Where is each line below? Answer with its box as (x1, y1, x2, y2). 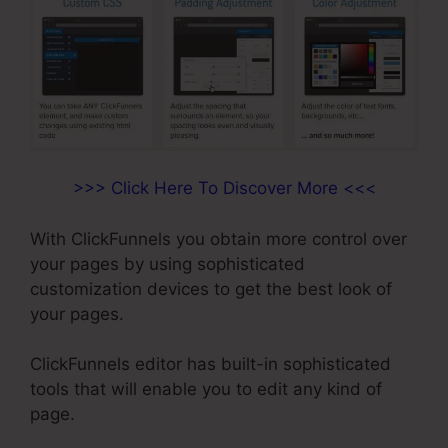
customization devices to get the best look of (30, 278, 392, 299)
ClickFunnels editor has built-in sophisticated (30, 354, 391, 375)
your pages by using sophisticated (30, 253, 305, 274)
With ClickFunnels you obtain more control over (30, 228, 407, 249)
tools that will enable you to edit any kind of (30, 379, 382, 400)
